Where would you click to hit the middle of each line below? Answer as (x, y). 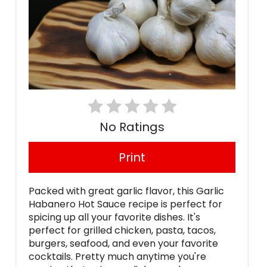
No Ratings (132, 127)
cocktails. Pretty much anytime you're (117, 257)
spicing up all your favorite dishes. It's (114, 218)
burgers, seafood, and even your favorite (123, 244)
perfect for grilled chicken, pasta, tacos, (122, 231)
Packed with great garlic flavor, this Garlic (126, 191)
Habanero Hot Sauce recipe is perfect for (125, 204)
